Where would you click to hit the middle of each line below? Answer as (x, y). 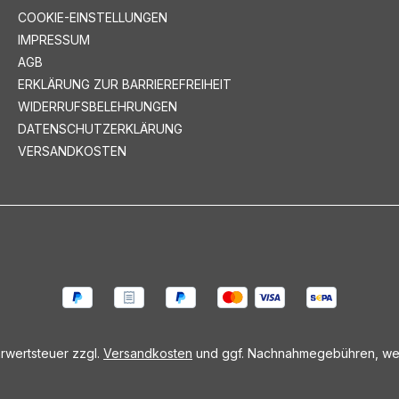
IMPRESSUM (54, 39)
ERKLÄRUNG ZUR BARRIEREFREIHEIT (125, 84)
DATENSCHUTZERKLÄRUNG (100, 128)
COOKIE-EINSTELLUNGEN (93, 17)
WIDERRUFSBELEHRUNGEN (98, 106)
